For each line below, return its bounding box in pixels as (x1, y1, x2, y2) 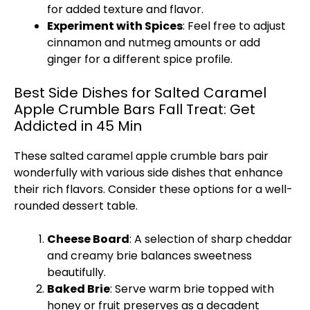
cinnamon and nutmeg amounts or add (47, 35, 260, 51)
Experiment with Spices (47, 18, 183, 34)
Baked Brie (47, 281, 110, 297)
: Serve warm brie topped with (110, 281, 274, 297)
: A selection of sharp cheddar (129, 231, 292, 247)
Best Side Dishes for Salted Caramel (14, 83, 266, 102)
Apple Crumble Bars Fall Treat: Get (14, 100, 255, 119)
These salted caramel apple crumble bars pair (14, 148, 268, 164)
